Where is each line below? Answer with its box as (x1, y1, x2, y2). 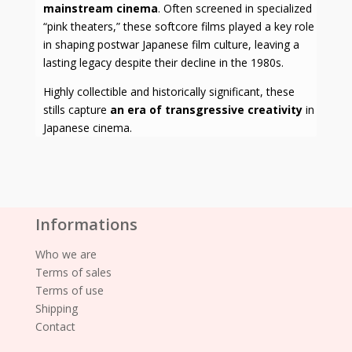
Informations (35, 214, 137, 236)
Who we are (35, 247, 97, 262)
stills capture (42, 102, 110, 118)
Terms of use (35, 283, 104, 299)
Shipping (35, 301, 78, 317)
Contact (35, 319, 75, 335)
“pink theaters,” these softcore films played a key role (42, 19, 314, 35)
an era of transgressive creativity (109, 102, 302, 118)
